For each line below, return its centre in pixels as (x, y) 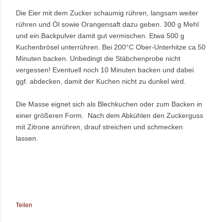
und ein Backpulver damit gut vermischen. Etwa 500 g (100, 35)
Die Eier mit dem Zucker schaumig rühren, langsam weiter (107, 13)
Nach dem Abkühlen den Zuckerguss (145, 115)
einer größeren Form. (52, 115)
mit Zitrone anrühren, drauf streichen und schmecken (99, 127)
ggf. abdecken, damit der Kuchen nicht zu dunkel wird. (101, 81)
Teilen (24, 205)
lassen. (28, 138)
